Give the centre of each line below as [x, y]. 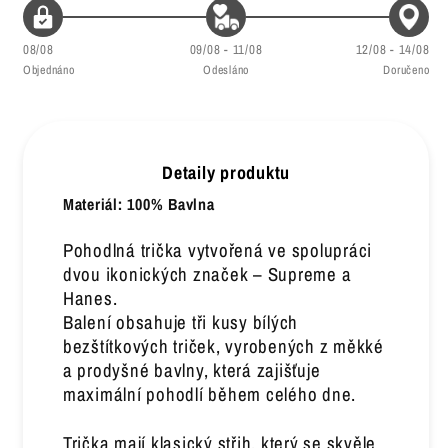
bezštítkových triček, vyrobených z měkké [223, 347]
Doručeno [406, 70]
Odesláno [226, 70]
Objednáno [48, 70]
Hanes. [90, 299]
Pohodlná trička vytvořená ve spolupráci [217, 251]
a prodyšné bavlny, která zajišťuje [191, 371]
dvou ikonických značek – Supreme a [207, 275]
